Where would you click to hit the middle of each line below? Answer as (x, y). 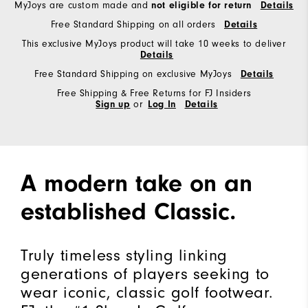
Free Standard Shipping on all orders (134, 24)
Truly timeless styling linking (124, 255)
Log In (162, 104)
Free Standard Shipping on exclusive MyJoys (134, 74)
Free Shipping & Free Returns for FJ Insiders (154, 93)
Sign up (113, 104)
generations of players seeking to (145, 274)
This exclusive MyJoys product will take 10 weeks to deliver (154, 44)
